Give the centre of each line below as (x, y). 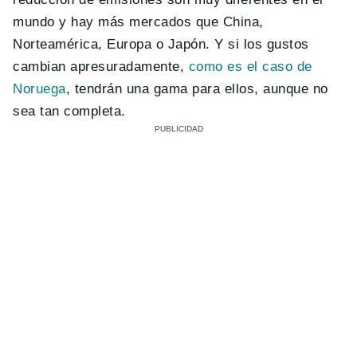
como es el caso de (250, 66)
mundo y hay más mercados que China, (138, 22)
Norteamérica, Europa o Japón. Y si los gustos (161, 44)
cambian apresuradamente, (101, 66)
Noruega (39, 88)
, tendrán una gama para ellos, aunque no (197, 88)
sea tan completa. (69, 111)
